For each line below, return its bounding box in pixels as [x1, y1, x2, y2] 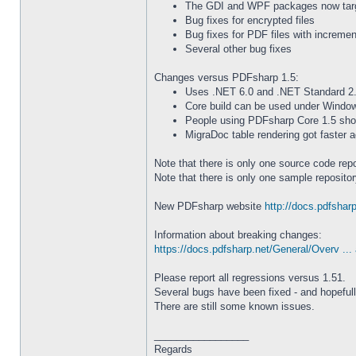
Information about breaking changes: [154, 229, 322, 241]
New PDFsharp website [154, 200, 265, 212]
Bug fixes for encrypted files [185, 14, 315, 26]
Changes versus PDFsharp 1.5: [154, 72, 299, 83]
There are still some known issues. [154, 300, 315, 312]
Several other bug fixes [185, 43, 292, 55]
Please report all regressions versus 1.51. [154, 272, 346, 284]
